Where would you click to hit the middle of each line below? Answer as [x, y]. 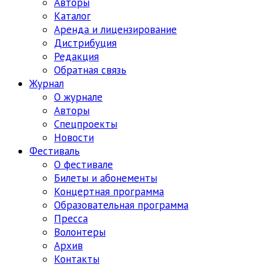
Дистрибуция [85, 43]
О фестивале [83, 165]
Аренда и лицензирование [115, 29]
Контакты [77, 259]
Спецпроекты [86, 124]
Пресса [71, 219]
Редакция [76, 56]
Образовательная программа [121, 205]
